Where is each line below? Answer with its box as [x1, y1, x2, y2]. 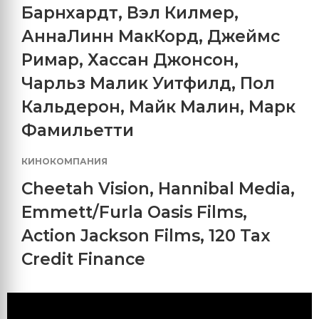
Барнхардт [21, 2, 118, 23]
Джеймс [207, 26, 280, 46]
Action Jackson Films [21, 225, 200, 246]
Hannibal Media [158, 178, 291, 199]
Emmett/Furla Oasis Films [21, 202, 243, 222]
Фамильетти [21, 120, 134, 140]
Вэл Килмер [127, 2, 234, 23]
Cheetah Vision [21, 178, 150, 199]
